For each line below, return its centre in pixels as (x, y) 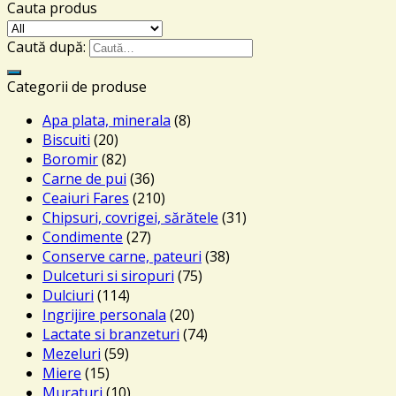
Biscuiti (66, 140)
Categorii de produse (77, 87)
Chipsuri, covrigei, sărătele (130, 217)
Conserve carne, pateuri (122, 256)
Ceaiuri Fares (86, 198)
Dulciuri (68, 295)
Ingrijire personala (104, 315)
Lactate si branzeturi (111, 334)
